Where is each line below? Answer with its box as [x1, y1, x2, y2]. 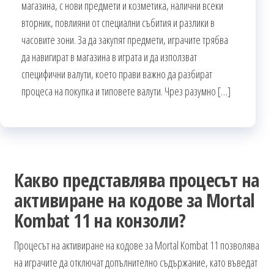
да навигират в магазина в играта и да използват [21, 50, 197, 65]
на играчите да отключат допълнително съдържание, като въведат [14, 255, 258, 270]
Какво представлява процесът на [14, 168, 259, 193]
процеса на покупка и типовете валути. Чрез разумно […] [21, 84, 231, 99]
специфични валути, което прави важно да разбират [21, 67, 212, 82]
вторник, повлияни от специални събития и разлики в [21, 15, 215, 31]
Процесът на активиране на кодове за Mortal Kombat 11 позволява [14, 238, 260, 253]
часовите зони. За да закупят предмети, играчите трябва [21, 32, 228, 48]
